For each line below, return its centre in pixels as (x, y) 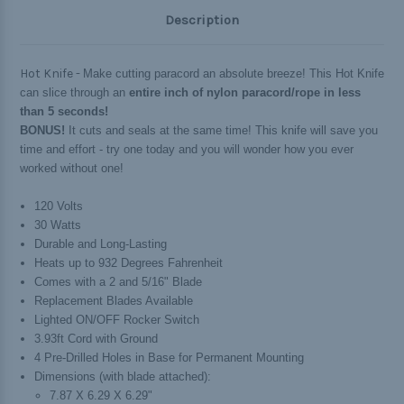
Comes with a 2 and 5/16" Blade (119, 282)
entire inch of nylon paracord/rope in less (245, 93)
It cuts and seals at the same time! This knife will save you (221, 131)
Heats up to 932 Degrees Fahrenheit (129, 263)
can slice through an (74, 93)
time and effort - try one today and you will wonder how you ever (187, 150)
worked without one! (72, 169)
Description (202, 20)
